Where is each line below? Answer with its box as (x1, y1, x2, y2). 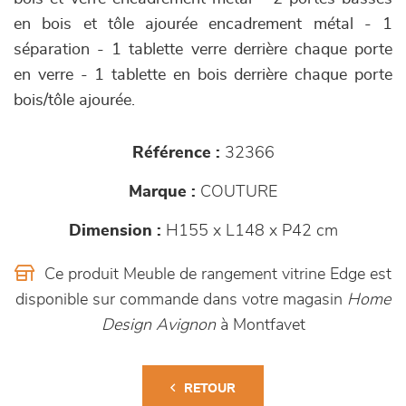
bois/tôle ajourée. (14, 92, 135, 109)
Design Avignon (101, 316, 216, 333)
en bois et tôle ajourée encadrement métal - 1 (14, 15, 392, 33)
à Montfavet (215, 316, 305, 333)
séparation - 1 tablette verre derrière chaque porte (14, 41, 392, 58)
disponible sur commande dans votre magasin (15, 291, 347, 308)
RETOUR (184, 382, 236, 395)
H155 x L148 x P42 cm (160, 222, 338, 239)
